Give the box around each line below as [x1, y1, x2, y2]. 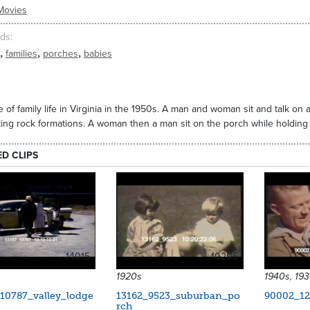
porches [42, 48, 78, 60]
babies [83, 48, 112, 60]
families [5, 48, 37, 60]
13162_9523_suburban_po [116, 290, 240, 302]
